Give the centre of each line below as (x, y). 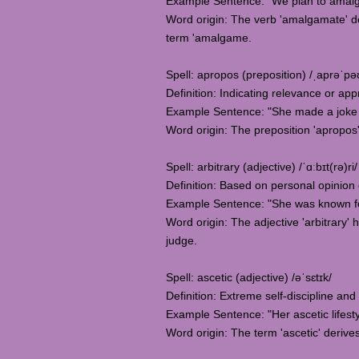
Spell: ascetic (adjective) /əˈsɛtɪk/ (249, 277)
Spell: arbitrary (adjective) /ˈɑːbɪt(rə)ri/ (262, 167)
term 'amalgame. (209, 38)
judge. (182, 240)
